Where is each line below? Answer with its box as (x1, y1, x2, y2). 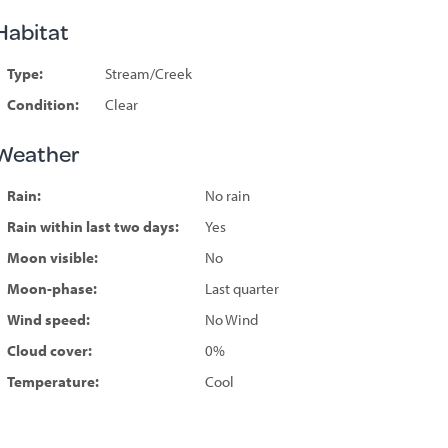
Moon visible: (6, 247, 98, 267)
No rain (204, 185, 250, 205)
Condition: (6, 94, 79, 114)
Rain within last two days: (6, 216, 179, 236)
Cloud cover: (6, 340, 92, 360)
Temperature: (6, 371, 99, 391)
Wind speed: (6, 309, 90, 329)
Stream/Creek (104, 63, 192, 83)
